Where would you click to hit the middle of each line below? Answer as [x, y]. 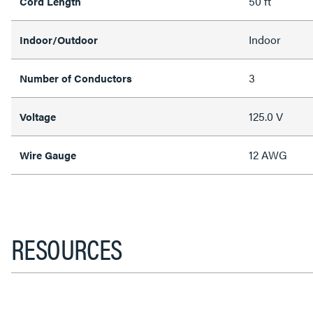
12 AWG [268, 155]
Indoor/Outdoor [59, 39]
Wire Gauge [48, 155]
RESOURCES [67, 248]
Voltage [38, 116]
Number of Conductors [76, 78]
